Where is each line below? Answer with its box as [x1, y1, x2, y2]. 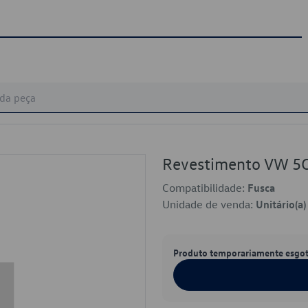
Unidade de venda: [162, 197, 256, 211]
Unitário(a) [256, 197, 306, 211]
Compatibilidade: [162, 181, 247, 195]
